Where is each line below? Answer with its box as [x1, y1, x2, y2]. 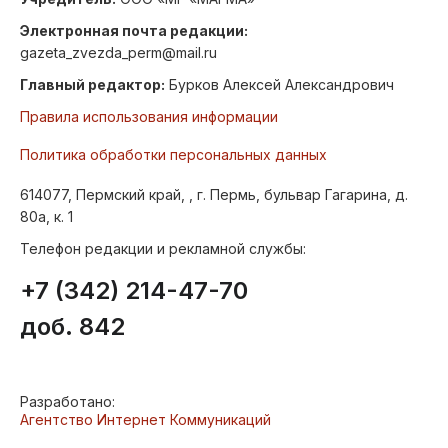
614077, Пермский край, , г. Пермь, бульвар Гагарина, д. [20, 186, 408, 204]
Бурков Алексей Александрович [165, 76, 394, 94]
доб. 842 [20, 312, 125, 342]
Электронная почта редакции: [20, 22, 248, 40]
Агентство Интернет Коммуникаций [20, 411, 271, 429]
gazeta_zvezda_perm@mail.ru [20, 44, 217, 62]
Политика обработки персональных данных [20, 146, 327, 164]
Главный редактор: [20, 76, 165, 94]
